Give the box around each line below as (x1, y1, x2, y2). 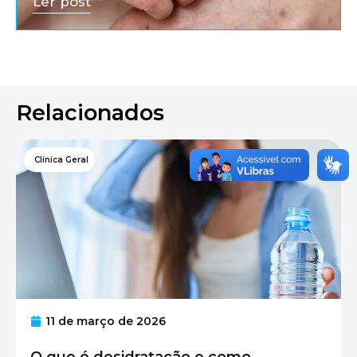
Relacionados (16, 99, 164, 126)
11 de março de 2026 (45, 313, 166, 328)
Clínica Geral (34, 154, 88, 165)
